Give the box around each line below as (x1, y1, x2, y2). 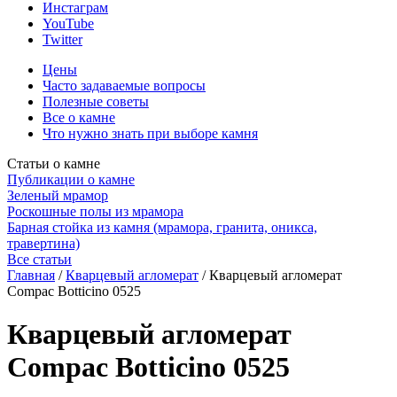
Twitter (43, 31, 82, 47)
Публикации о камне (7, 171, 135, 187)
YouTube (43, 15, 94, 31)
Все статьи (7, 251, 72, 267)
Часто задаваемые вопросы (43, 77, 206, 93)
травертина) (7, 235, 80, 251)
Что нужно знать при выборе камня (43, 125, 258, 141)
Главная (7, 267, 55, 283)
